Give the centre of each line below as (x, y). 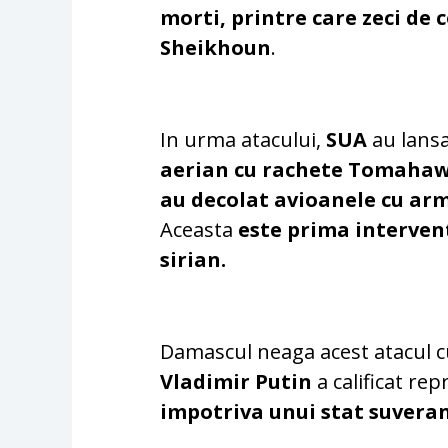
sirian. (193, 260)
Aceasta (199, 230)
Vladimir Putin (236, 382)
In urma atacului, (243, 140)
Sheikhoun (216, 48)
